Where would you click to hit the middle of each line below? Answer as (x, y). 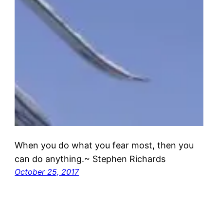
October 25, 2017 (47, 172)
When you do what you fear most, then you (104, 145)
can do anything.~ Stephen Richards (90, 159)
